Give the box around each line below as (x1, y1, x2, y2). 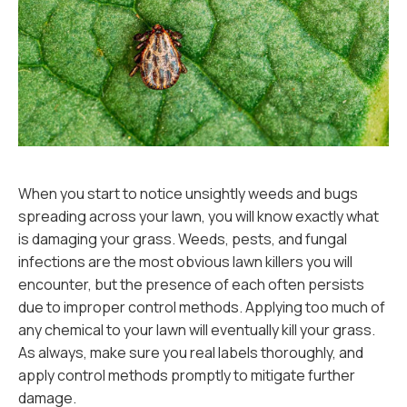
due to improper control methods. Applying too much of (18, 297, 385, 317)
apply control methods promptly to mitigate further (18, 365, 355, 385)
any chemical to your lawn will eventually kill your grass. (18, 320, 375, 340)
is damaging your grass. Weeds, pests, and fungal (18, 229, 347, 249)
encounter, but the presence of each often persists (18, 274, 364, 294)
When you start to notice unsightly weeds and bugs (18, 184, 358, 203)
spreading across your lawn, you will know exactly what (18, 206, 379, 226)
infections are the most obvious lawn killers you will (18, 252, 352, 272)
